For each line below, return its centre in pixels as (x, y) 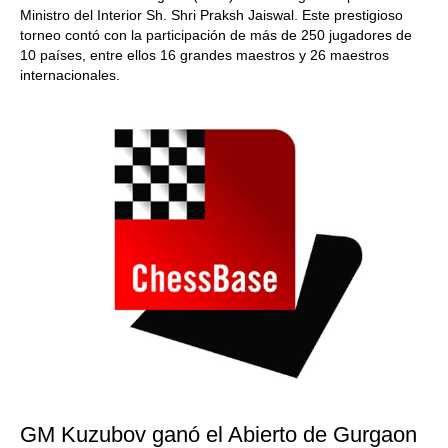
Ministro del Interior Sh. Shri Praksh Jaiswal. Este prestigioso (211, 15)
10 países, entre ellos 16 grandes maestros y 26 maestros (204, 55)
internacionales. (70, 75)
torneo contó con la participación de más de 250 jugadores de (216, 35)
